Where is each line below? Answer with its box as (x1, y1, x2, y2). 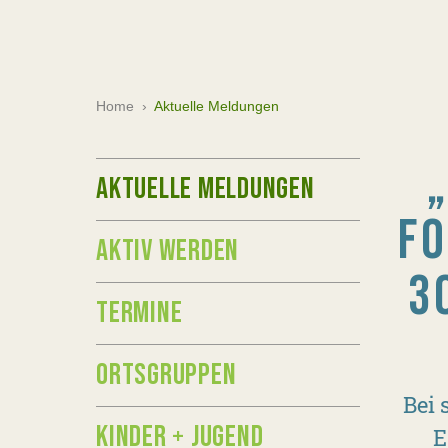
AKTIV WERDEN (96, 233, 239, 269)
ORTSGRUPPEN (96, 357, 237, 393)
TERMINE (96, 295, 183, 331)
